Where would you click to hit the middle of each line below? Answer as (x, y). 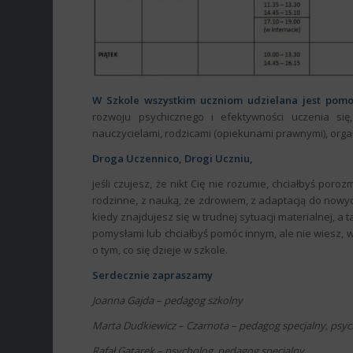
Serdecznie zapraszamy (153, 275)
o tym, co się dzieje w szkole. (160, 250)
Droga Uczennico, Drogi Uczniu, (173, 159)
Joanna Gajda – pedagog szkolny (168, 301)
